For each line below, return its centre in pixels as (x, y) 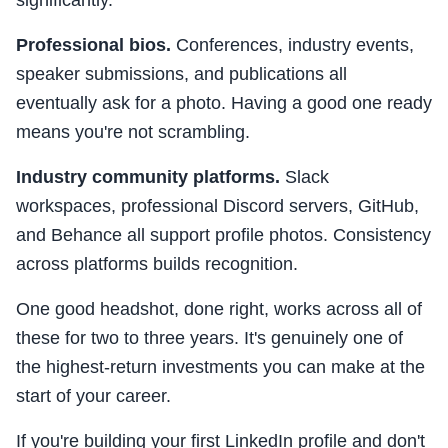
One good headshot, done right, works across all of (219, 309)
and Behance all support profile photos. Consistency (223, 235)
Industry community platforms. (148, 177)
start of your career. (93, 396)
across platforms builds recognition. (157, 264)
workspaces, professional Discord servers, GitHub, (217, 206)
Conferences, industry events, (292, 45)
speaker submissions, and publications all (181, 74)
